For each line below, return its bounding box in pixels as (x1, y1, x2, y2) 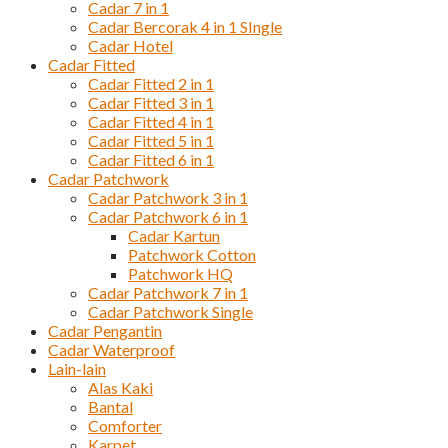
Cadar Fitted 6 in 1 (88, 150, 214, 170)
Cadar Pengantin (48, 321, 162, 341)
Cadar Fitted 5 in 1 (88, 131, 214, 151)
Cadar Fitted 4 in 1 (88, 112, 214, 132)
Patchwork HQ (128, 264, 233, 284)
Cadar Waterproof (48, 340, 175, 360)
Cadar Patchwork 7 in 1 (88, 283, 248, 303)
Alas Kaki (88, 378, 153, 398)
